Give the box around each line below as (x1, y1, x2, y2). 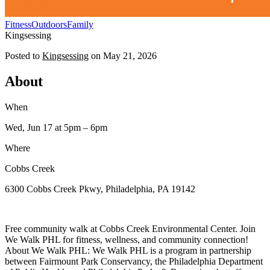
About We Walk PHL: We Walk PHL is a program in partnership (5, 245, 251, 256)
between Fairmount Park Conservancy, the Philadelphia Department (5, 256, 263, 266)
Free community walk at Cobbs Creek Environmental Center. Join (5, 223, 256, 234)
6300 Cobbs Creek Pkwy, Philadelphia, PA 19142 (5, 183, 195, 194)
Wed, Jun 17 (5, 122, 52, 133)
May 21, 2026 (103, 50, 157, 61)
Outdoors (31, 19, 67, 30)
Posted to (5, 50, 40, 61)
